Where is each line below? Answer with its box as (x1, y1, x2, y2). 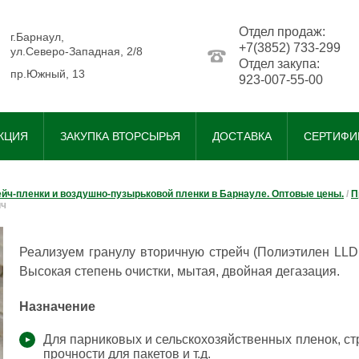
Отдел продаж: (239, 25, 325, 38)
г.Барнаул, (10, 30, 64, 43)
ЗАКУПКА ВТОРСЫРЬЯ (60, 130, 180, 143)
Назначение (19, 300, 95, 313)
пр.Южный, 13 (10, 67, 85, 80)
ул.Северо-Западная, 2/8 (10, 45, 143, 58)
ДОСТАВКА (212, 130, 272, 143)
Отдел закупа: (239, 57, 320, 71)
